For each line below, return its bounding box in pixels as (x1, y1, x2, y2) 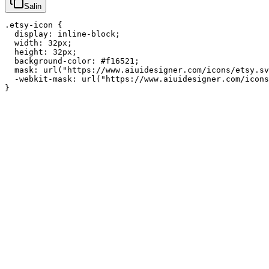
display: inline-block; (5, 29, 120, 38)
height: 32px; (5, 47, 77, 56)
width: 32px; (5, 38, 72, 47)
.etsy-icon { (5, 20, 62, 29)
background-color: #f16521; (5, 56, 139, 65)
